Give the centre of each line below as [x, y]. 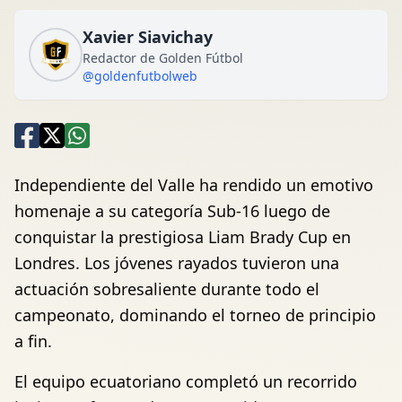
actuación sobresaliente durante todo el [167, 289]
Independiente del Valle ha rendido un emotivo [194, 185]
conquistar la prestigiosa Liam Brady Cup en [183, 237]
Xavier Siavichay [148, 37]
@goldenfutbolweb [140, 76]
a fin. [33, 341]
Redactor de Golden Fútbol [163, 58]
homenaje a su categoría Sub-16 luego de [172, 211]
